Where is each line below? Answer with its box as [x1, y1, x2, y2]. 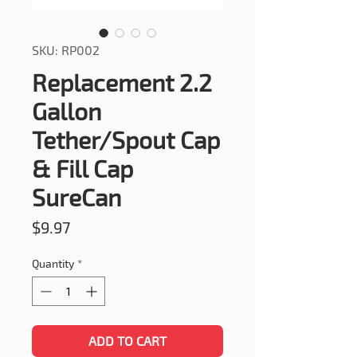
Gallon [32, 96, 101, 126]
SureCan [32, 182, 121, 212]
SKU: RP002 [32, 42, 100, 58]
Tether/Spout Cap [32, 125, 220, 155]
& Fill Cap [32, 154, 133, 183]
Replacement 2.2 [32, 68, 212, 97]
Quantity [32, 257, 74, 271]
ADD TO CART [88, 333, 167, 349]
